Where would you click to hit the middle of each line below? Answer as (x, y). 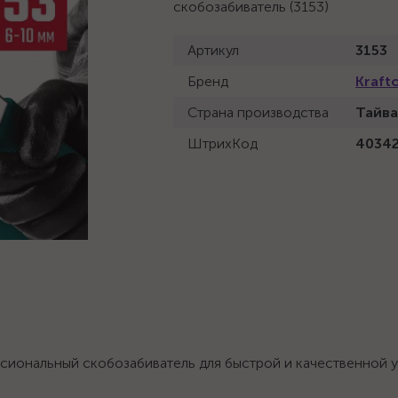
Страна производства (258, 112)
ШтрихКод (223, 143)
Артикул (213, 50)
